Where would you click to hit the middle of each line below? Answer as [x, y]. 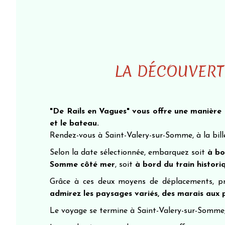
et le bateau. [75, 124]
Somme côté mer [83, 165]
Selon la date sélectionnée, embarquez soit [129, 153]
